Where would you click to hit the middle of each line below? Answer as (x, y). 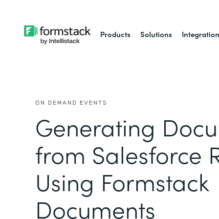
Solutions (156, 34)
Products (116, 34)
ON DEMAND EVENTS (71, 103)
